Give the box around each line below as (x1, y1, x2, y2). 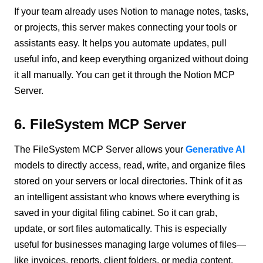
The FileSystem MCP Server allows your (14, 144, 186, 154)
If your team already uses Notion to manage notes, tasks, (14, 6, 249, 16)
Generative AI (186, 144, 245, 154)
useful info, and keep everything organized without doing (14, 53, 249, 64)
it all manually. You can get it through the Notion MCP (14, 69, 235, 80)
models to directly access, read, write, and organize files (14, 160, 246, 170)
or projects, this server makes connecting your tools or (14, 22, 237, 32)
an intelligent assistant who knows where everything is (14, 191, 240, 202)
